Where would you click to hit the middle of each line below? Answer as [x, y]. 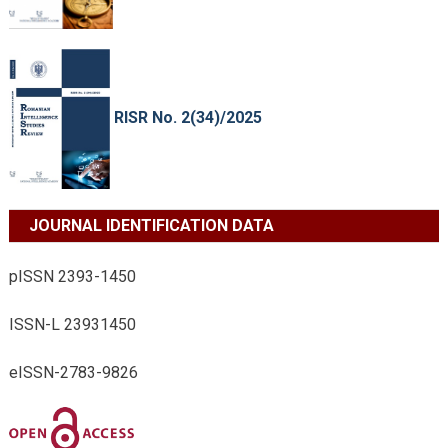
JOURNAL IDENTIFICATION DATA [151, 225]
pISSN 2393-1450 [72, 276]
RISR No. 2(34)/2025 [185, 117]
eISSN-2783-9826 [73, 372]
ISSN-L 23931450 [72, 324]
